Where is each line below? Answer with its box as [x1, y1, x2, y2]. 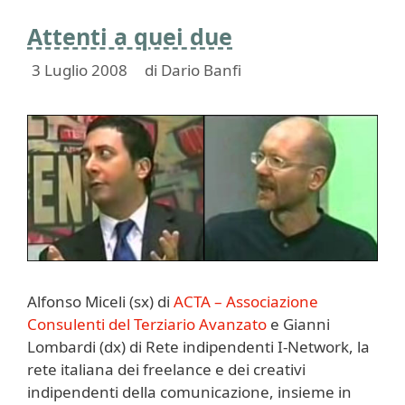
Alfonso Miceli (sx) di [27, 290, 174, 312]
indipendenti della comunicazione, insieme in [27, 381, 352, 402]
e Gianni [267, 313, 330, 334]
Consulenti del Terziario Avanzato [27, 313, 267, 334]
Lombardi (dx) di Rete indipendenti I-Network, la [27, 335, 370, 357]
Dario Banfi [161, 60, 241, 80]
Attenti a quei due [27, 20, 232, 52]
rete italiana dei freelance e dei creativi [27, 358, 306, 380]
